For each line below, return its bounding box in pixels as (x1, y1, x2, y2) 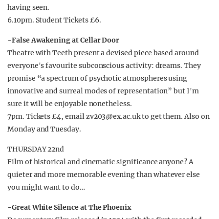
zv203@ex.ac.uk (86, 112, 140, 121)
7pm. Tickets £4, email (7, 112, 86, 121)
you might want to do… (7, 183, 85, 192)
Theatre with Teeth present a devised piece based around (7, 48, 199, 57)
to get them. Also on (140, 112, 210, 121)
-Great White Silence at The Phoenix (7, 203, 131, 212)
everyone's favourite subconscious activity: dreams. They (7, 61, 201, 70)
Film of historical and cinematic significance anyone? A (7, 157, 194, 166)
